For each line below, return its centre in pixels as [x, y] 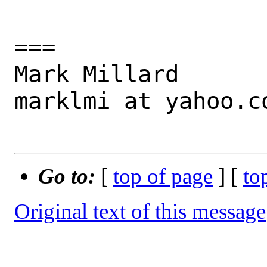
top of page [163, 176]
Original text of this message [140, 212]
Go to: [69, 176]
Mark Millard [97, 74]
